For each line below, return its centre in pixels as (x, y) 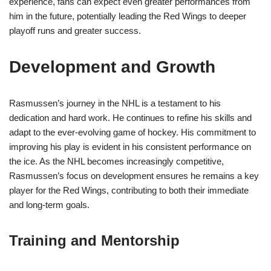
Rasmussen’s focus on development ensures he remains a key (134, 176)
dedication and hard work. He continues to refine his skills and (130, 118)
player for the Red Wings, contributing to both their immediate (129, 191)
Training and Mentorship (94, 241)
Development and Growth (112, 67)
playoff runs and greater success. (75, 31)
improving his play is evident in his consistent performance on (130, 147)
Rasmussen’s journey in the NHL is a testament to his (115, 103)
